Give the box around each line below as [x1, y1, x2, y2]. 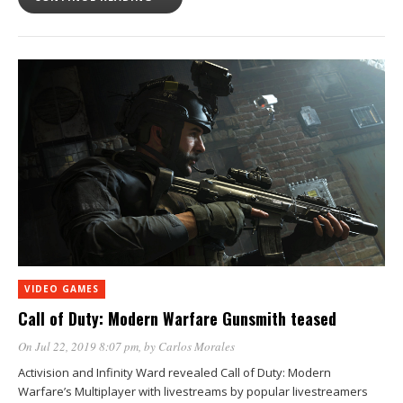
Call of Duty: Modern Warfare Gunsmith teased [18, 306, 336, 330]
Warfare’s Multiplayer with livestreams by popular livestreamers [18, 382, 368, 399]
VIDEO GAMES [24, 282, 99, 295]
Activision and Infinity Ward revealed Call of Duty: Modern [18, 363, 331, 381]
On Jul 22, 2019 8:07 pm [18, 337, 139, 354]
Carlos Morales [158, 337, 235, 354]
